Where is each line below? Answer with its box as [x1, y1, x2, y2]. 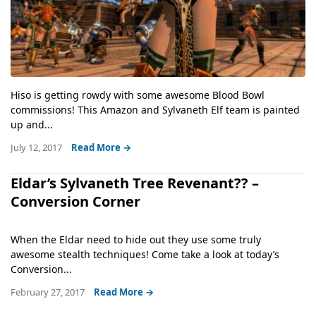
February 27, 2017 [11, 286, 87, 299]
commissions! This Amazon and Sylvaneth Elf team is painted [11, 103, 300, 117]
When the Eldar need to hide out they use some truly [11, 233, 261, 247]
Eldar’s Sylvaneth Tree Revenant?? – [11, 174, 259, 193]
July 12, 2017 [11, 141, 64, 154]
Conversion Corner [11, 192, 140, 212]
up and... [11, 118, 53, 132]
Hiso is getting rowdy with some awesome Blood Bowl [11, 88, 265, 102]
